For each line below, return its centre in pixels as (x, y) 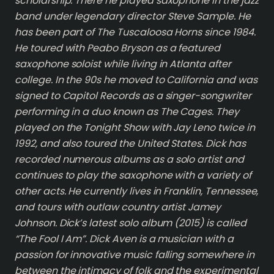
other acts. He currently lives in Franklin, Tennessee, (137, 191)
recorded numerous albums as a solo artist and (129, 159)
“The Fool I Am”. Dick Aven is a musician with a (124, 239)
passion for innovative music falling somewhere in (135, 255)
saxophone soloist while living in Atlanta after (123, 64)
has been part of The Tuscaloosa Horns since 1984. (135, 32)
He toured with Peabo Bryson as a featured (118, 48)
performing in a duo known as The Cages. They (127, 112)
